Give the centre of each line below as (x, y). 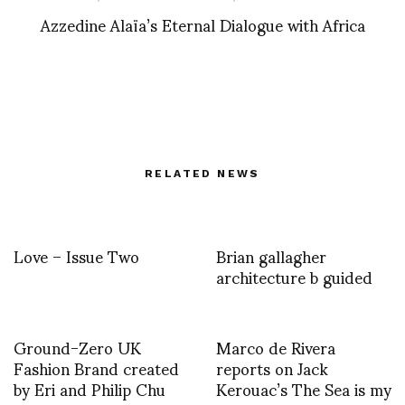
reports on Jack (272, 367)
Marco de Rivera (276, 346)
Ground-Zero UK (77, 346)
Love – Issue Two (76, 255)
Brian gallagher (271, 255)
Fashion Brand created (96, 367)
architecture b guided (294, 276)
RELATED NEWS (202, 173)
